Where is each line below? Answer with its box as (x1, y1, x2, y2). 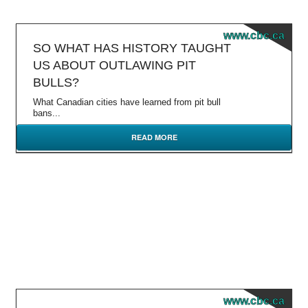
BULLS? (33, 76, 79, 89)
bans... (33, 108, 60, 118)
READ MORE (131, 132, 177, 142)
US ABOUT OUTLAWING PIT (33, 58, 196, 72)
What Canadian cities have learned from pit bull (33, 97, 221, 107)
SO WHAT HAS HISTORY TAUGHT (33, 41, 231, 55)
